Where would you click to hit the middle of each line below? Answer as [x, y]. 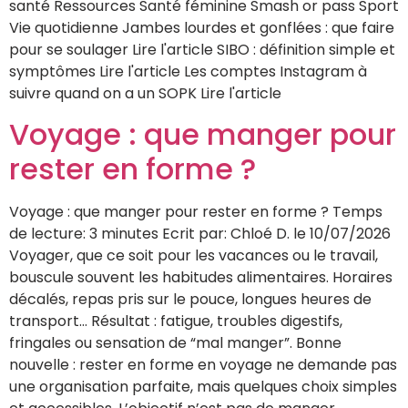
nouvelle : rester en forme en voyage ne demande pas [203, 365]
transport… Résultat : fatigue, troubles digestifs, [176, 321]
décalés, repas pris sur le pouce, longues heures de [190, 300]
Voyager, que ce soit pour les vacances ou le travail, [194, 256]
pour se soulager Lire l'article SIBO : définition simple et [202, 49]
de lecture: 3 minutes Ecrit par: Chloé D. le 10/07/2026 [200, 234]
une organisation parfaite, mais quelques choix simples [203, 387]
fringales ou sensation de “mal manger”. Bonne [175, 343]
